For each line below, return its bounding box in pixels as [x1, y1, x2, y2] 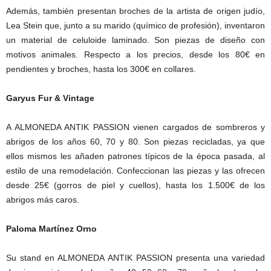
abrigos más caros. [6, 195, 79, 204]
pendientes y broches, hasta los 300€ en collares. [6, 64, 196, 74]
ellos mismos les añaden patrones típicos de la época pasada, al [6, 151, 265, 161]
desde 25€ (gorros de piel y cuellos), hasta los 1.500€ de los [6, 180, 265, 190]
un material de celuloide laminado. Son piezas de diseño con [6, 35, 265, 45]
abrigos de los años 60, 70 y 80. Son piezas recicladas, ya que [6, 137, 265, 146]
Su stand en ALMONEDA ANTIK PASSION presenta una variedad [6, 253, 265, 263]
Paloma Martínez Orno [6, 224, 97, 233]
